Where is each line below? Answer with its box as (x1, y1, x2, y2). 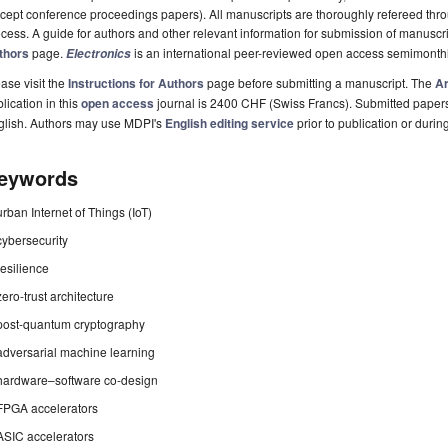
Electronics (66, 45, 131, 63)
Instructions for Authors (68, 74, 204, 93)
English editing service (165, 114, 294, 133)
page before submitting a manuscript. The (204, 74, 435, 92)
